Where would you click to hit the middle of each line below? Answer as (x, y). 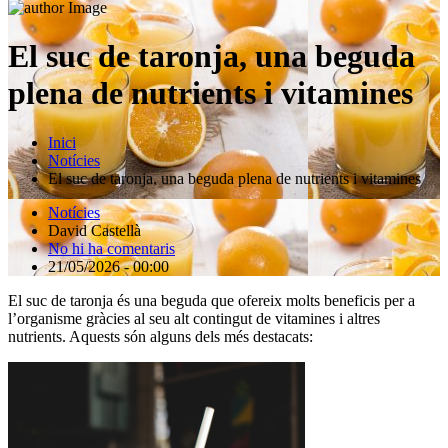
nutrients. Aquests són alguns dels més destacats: (160, 336)
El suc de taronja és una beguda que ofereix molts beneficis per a (211, 300)
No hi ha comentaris (111, 248)
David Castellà (94, 230)
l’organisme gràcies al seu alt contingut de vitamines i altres (194, 318)
